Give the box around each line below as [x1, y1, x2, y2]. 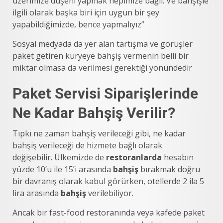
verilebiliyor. [86, 187, 133, 199]
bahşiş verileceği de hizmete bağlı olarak [12, 139, 162, 151]
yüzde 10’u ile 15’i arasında [12, 163, 113, 175]
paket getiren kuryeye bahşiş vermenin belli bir [12, 50, 189, 61]
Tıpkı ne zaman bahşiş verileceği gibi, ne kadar [12, 127, 186, 139]
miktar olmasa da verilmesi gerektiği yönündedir [12, 62, 192, 73]
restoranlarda [106, 151, 162, 163]
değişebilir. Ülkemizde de [12, 151, 106, 163]
